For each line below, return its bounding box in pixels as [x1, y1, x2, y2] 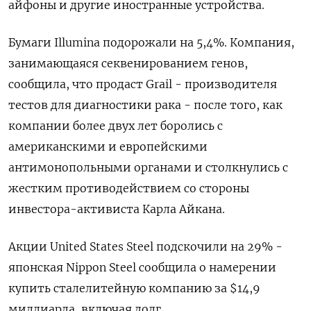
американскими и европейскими [8, 140, 208, 153]
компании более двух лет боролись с [8, 119, 223, 133]
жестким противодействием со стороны [8, 181, 249, 195]
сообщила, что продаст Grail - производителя [8, 77, 277, 91]
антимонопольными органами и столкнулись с [8, 160, 288, 174]
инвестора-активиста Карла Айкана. [8, 202, 225, 216]
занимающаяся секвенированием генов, [8, 56, 248, 70]
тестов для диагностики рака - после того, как [8, 98, 283, 112]
